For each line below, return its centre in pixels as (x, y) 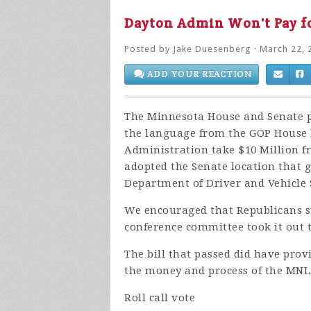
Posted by (149, 49)
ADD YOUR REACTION (198, 74)
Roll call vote (160, 298)
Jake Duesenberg (212, 49)
